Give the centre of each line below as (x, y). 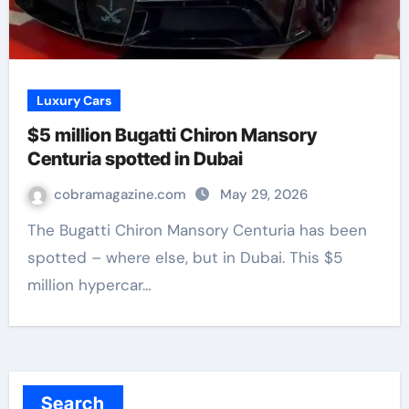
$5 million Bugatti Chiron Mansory (172, 135)
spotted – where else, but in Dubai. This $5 (184, 257)
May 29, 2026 (263, 194)
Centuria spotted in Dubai (135, 159)
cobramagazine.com (121, 194)
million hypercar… (89, 285)
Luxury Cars (73, 100)
